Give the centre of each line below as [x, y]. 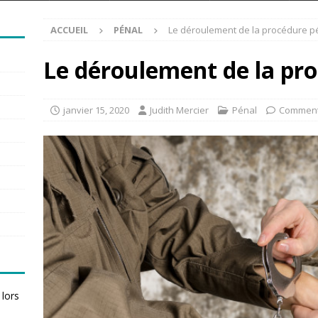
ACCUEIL [69, 30]
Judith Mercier [179, 110]
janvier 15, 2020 [96, 110]
